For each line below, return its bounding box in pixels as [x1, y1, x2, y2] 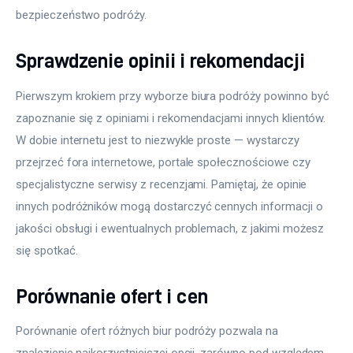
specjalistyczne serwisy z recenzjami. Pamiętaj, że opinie [16, 176, 310, 191]
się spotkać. [16, 243, 78, 258]
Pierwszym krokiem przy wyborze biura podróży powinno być [16, 88, 333, 103]
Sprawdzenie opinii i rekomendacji [16, 50, 305, 72]
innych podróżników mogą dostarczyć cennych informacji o [16, 199, 326, 214]
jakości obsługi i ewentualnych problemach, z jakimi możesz [16, 221, 328, 236]
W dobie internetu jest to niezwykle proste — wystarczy [16, 132, 303, 147]
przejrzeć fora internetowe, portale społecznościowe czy [16, 154, 314, 169]
